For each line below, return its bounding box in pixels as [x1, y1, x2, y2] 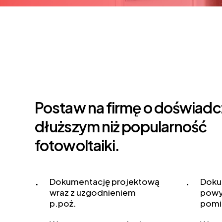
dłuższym [35, 117, 100, 136]
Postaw [35, 98, 86, 117]
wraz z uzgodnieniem [50, 187, 136, 198]
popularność [121, 117, 207, 136]
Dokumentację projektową [50, 176, 160, 187]
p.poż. [50, 198, 76, 209]
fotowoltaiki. [35, 136, 120, 155]
